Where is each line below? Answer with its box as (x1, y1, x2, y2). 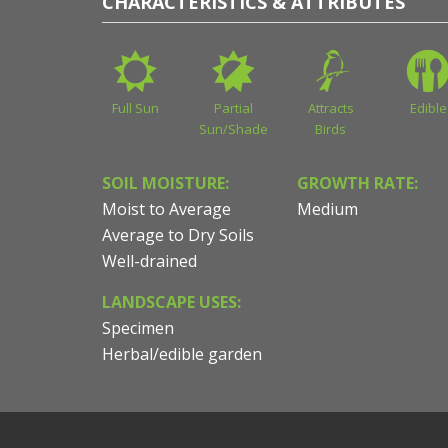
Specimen (102, 317, 174, 340)
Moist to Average (102, 198, 231, 221)
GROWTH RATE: (297, 172, 418, 195)
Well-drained (102, 250, 197, 273)
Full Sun (112, 99, 160, 118)
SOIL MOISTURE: (102, 172, 229, 195)
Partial (213, 99, 253, 118)
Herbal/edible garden (102, 343, 262, 366)
